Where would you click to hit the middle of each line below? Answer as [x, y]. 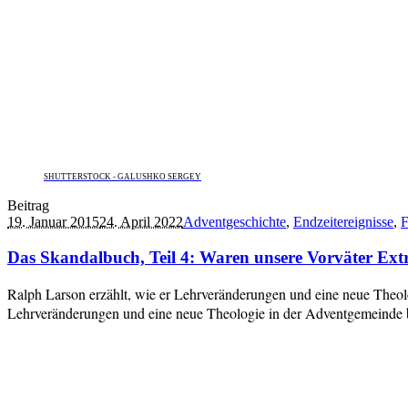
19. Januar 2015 [53, 221]
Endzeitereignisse [343, 221]
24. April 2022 [141, 221]
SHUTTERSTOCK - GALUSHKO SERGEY [122, 176]
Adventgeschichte [235, 221]
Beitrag [28, 205]
